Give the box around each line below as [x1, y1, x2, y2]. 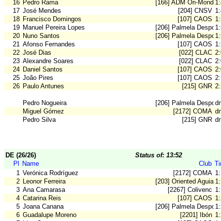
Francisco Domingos [23, 15, 81, 23]
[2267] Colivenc [168, 186, 212, 194]
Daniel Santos [23, 66, 63, 74]
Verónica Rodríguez [23, 169, 78, 177]
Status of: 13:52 [135, 151, 182, 159]
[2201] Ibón [180, 211, 212, 219]
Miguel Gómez [23, 108, 64, 115]
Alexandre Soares [23, 57, 74, 65]
